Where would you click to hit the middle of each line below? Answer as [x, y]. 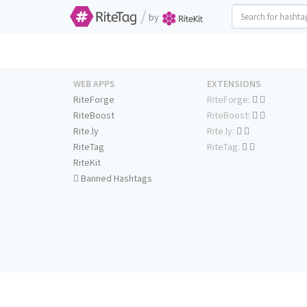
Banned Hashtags [115, 178]
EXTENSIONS [234, 84]
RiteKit [87, 162]
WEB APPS [94, 84]
